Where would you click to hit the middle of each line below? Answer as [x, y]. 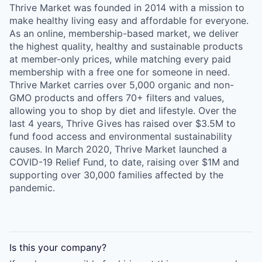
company [81, 247]
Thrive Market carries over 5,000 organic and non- [122, 85]
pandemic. [32, 188]
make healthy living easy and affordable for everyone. [129, 20]
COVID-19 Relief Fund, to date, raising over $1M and [124, 162]
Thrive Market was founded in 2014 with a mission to [127, 8]
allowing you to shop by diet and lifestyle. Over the [123, 111]
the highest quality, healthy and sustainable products [126, 46]
